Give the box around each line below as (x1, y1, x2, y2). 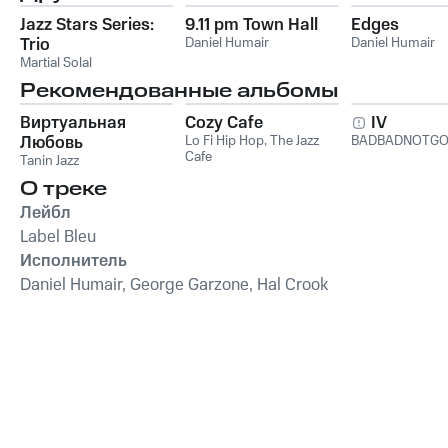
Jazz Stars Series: (20, 12, 154, 37)
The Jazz (270, 130, 320, 151)
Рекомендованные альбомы (20, 76, 338, 105)
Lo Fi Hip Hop (185, 130, 265, 151)
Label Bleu (20, 224, 96, 249)
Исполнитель (20, 248, 127, 273)
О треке (20, 174, 107, 203)
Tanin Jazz (20, 150, 79, 171)
